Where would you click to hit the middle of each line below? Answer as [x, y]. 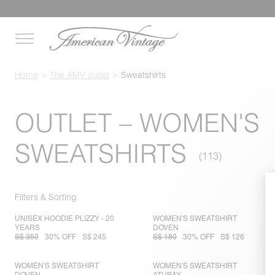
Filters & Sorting [46, 197]
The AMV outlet [79, 75]
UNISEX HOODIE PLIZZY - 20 [64, 219]
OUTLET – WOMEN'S [137, 123]
